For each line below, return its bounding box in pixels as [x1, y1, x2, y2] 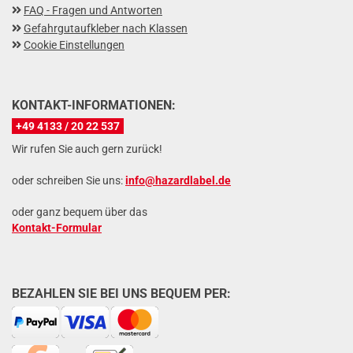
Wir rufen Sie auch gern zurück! [12, 143, 162, 156]
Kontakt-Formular [12, 221, 102, 235]
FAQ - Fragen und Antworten [24, 4, 162, 17]
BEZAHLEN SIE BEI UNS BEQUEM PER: [12, 286, 234, 302]
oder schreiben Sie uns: [12, 174, 125, 188]
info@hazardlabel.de [125, 174, 231, 188]
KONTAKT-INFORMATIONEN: [12, 98, 176, 113]
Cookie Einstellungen [24, 39, 124, 52]
